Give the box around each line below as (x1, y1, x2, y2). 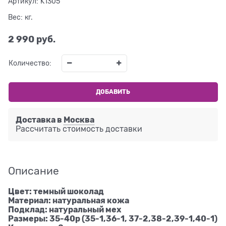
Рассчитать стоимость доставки (16, 124, 142, 134)
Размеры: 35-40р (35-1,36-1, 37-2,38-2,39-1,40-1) (8, 213, 217, 223)
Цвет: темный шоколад (8, 186, 104, 196)
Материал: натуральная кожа (8, 195, 129, 205)
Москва (64, 115, 94, 125)
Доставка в (16, 115, 64, 125)
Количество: (8, 59, 51, 68)
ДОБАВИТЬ (96, 88, 131, 95)
